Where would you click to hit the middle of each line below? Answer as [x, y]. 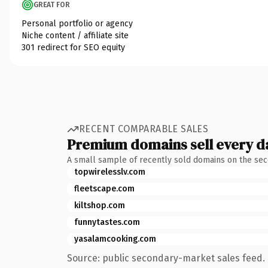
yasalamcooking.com [115, 239]
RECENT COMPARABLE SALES [144, 129]
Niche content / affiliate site [75, 35]
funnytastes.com [107, 222]
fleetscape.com [104, 188]
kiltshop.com [100, 205]
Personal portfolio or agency [77, 23]
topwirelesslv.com [110, 172]
